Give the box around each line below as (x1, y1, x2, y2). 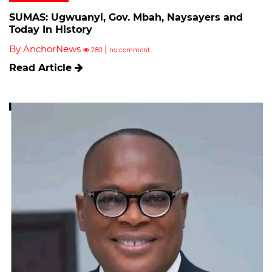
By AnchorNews (9, 43, 83, 55)
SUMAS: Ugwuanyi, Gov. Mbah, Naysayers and (9, 12, 243, 24)
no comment (109, 46, 150, 55)
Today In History (9, 24, 92, 36)
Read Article (9, 62, 75, 74)
